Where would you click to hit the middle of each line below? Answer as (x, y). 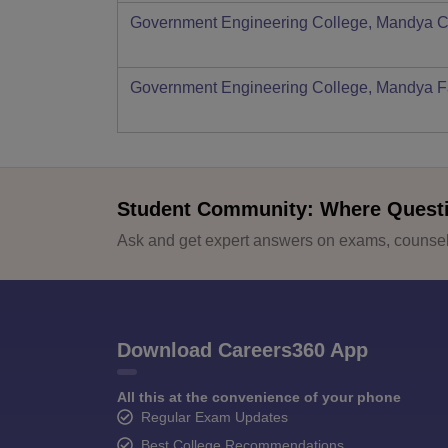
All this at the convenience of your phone (259, 396)
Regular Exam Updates (214, 416)
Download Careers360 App (242, 349)
